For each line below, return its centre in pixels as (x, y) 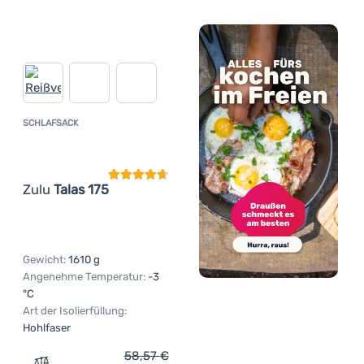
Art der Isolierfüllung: (75, 311)
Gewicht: (44, 260)
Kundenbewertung (160, 126)
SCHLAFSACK (51, 123)
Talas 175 (81, 189)
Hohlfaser (47, 328)
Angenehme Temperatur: (84, 277)
